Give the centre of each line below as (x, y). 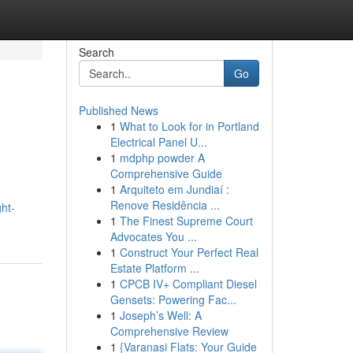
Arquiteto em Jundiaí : (174, 189)
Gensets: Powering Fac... (173, 299)
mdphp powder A (162, 158)
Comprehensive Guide (166, 173)
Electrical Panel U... (158, 142)
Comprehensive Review (169, 331)
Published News (118, 110)
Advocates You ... (153, 236)
